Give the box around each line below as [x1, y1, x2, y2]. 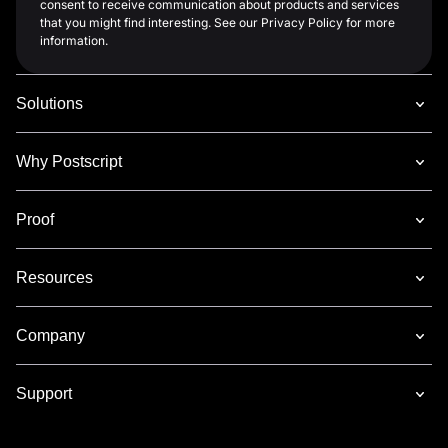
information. [40, 33, 108, 49]
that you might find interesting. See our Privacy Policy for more [40, 15, 395, 31]
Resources [16, 269, 93, 287]
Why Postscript [16, 153, 122, 171]
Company [16, 327, 85, 345]
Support [16, 385, 72, 403]
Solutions [16, 95, 83, 113]
